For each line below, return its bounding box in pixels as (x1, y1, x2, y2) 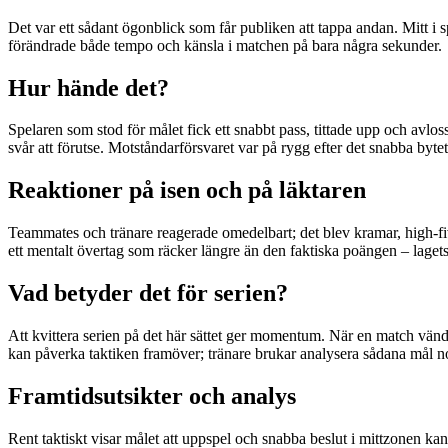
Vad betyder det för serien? (8, 280, 288, 307)
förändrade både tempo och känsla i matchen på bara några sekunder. (8, 36, 442, 54)
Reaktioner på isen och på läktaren (8, 177, 366, 204)
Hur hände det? (8, 74, 169, 101)
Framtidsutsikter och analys (8, 382, 296, 409)
